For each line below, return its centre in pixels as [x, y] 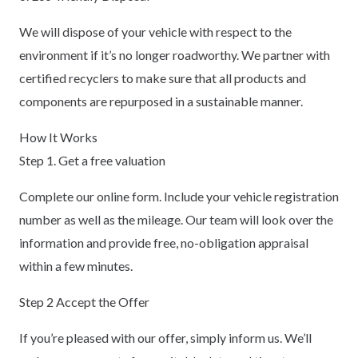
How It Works [58, 137]
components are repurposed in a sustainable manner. [161, 101]
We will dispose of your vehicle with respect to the [155, 31]
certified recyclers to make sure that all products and [163, 78]
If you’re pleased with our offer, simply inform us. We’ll [165, 337]
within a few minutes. [76, 265]
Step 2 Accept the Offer [84, 301]
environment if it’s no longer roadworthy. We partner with [175, 54]
